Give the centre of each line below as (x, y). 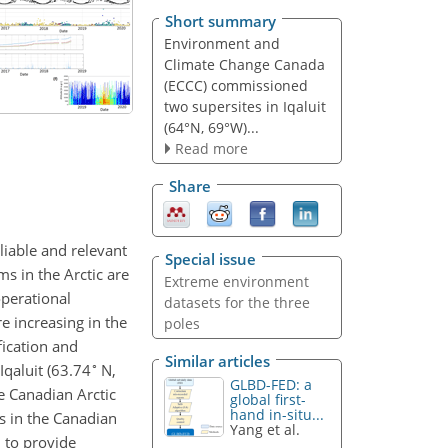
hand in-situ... (277, 415)
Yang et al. (265, 430)
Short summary (220, 20)
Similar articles (217, 361)
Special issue (210, 258)
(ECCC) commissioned (235, 85)
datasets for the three (236, 302)
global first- (268, 400)
